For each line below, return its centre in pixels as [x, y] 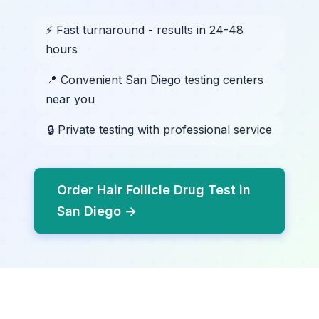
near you [70, 99]
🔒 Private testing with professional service [159, 130]
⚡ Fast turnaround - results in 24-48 [145, 30]
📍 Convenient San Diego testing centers [155, 80]
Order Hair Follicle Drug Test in [154, 190]
